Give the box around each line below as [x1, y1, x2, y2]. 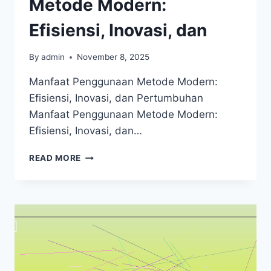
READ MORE [29, 153, 82, 163]
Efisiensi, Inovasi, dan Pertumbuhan [29, 92, 203, 105]
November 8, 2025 [77, 52, 150, 62]
